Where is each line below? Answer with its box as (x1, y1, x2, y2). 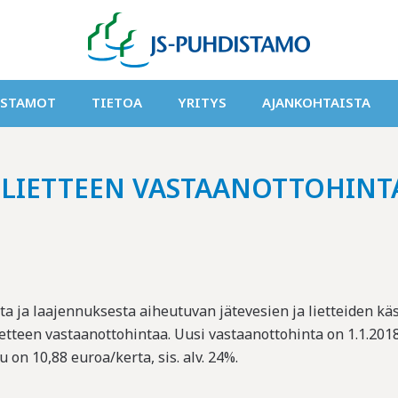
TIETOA (92, 93, 143, 111)
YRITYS (178, 93, 227, 111)
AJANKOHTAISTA (262, 93, 371, 111)
